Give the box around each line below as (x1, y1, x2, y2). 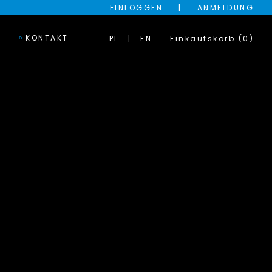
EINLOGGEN (109, 2, 163, 13)
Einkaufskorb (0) (170, 33, 254, 44)
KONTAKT (25, 32, 69, 43)
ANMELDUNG (197, 2, 254, 13)
